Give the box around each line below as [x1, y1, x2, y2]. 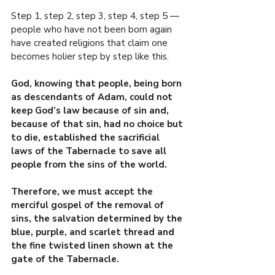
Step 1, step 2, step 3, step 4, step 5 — [11, 10, 182, 23]
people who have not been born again [11, 23, 174, 36]
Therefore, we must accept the [11, 185, 155, 198]
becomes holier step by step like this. [11, 50, 169, 63]
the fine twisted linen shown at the [11, 239, 176, 252]
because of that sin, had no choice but [11, 118, 185, 131]
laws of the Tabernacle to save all [11, 145, 169, 158]
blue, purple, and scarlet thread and [11, 226, 177, 239]
